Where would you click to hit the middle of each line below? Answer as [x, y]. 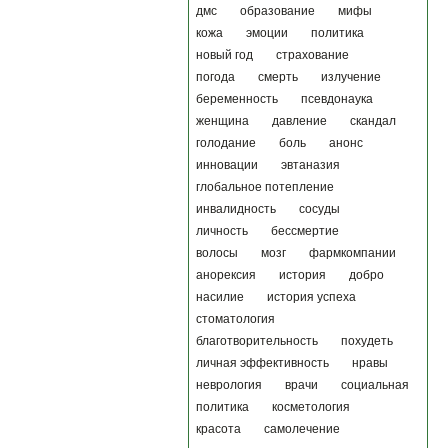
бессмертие [305, 231]
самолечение [302, 429]
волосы [217, 253]
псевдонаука [337, 99]
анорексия [226, 275]
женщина [222, 121]
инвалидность [236, 209]
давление [299, 121]
